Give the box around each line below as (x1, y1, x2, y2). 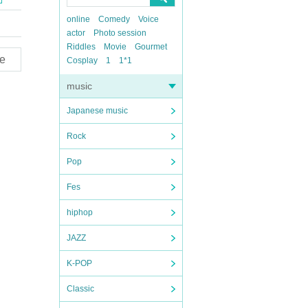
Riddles (67, 42, 96, 52)
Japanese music (67, 106, 128, 115)
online (67, 14, 90, 24)
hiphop (67, 208, 93, 217)
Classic (67, 284, 94, 294)
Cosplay (67, 56, 98, 65)
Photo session (93, 28, 146, 38)
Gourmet (135, 42, 167, 52)
